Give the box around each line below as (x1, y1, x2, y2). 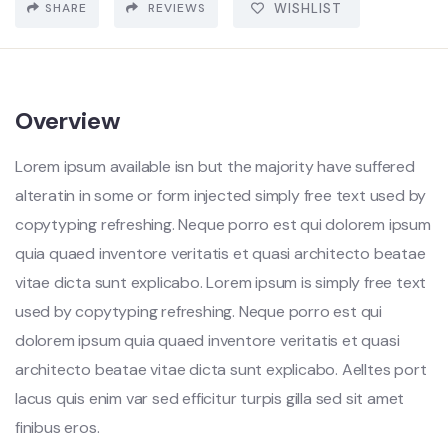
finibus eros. (15, 417, 100, 438)
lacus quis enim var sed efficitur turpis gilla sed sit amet (15, 388, 405, 409)
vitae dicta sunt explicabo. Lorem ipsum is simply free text (15, 272, 427, 293)
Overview (15, 105, 121, 136)
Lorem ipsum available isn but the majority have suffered (15, 156, 415, 177)
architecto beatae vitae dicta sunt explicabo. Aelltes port (15, 359, 427, 380)
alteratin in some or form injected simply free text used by (15, 185, 427, 206)
